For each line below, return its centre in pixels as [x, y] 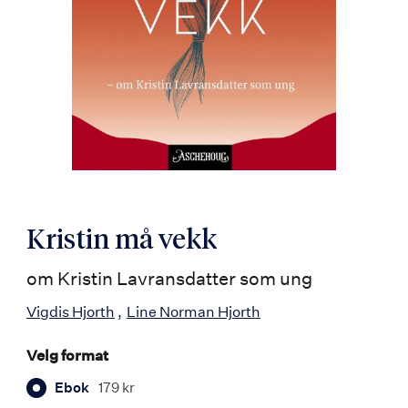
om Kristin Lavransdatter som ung [169, 278]
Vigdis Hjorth [71, 311]
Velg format [67, 355]
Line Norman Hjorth [194, 311]
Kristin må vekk [122, 241]
